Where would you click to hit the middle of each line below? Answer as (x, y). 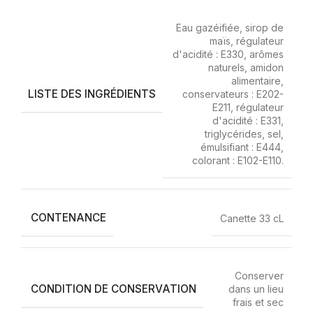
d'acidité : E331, (248, 121)
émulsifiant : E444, (242, 147)
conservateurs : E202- (233, 94)
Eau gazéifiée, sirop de (230, 28)
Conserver (259, 276)
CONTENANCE (68, 218)
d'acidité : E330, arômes (228, 54)
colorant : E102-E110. (238, 160)
